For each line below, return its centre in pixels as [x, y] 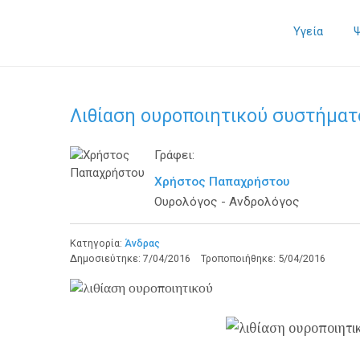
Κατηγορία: [97, 243]
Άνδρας [142, 243]
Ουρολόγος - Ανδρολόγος [227, 202]
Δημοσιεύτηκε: [106, 258]
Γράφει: [174, 155]
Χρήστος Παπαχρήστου [222, 182]
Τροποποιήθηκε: [239, 258]
